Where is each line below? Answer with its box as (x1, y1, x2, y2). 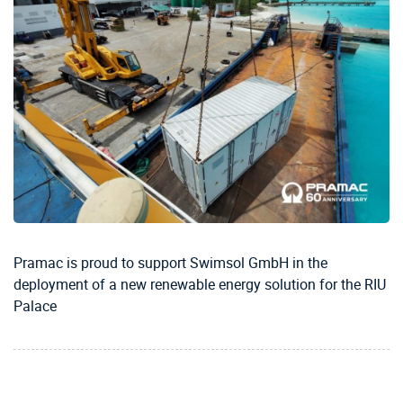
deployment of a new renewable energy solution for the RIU (13, 274, 386, 295)
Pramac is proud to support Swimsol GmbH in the (13, 253, 327, 273)
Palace (13, 296, 57, 317)
